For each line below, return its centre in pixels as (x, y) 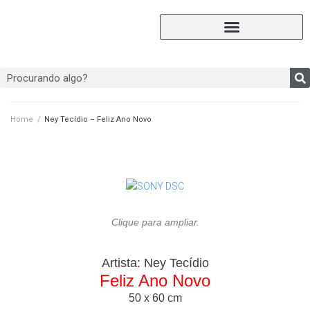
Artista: (122, 263)
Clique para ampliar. (155, 222)
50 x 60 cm (155, 298)
